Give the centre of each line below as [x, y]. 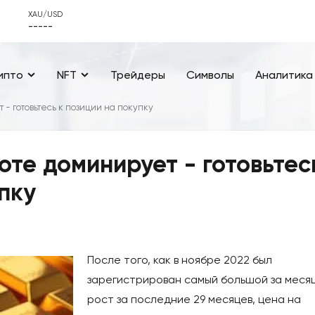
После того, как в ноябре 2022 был [180, 260]
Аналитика [284, 75]
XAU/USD [45, 14]
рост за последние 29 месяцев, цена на [194, 300]
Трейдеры [138, 75]
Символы [210, 75]
